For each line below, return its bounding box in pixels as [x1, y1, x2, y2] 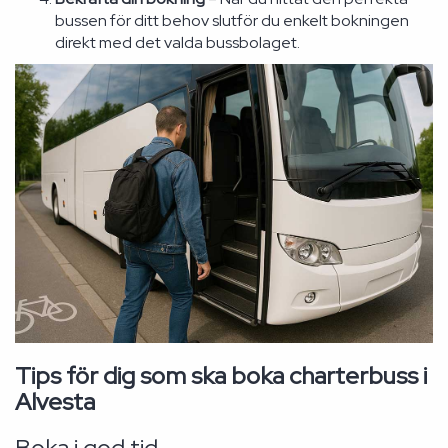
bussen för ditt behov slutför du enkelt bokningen [55, 9, 409, 31]
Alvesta [15, 385, 95, 417]
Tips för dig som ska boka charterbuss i [15, 359, 427, 391]
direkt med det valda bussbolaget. [55, 31, 300, 53]
